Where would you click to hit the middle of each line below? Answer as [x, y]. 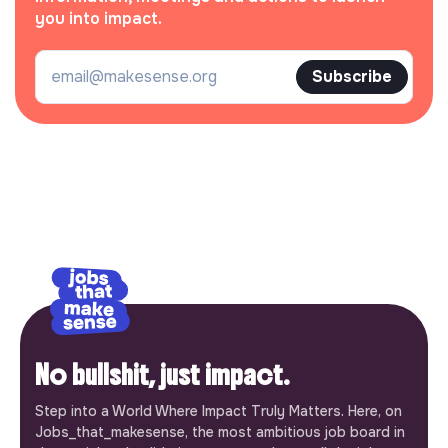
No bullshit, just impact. [162, 374]
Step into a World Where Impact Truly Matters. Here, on [218, 410]
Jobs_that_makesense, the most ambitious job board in [220, 431]
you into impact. [98, 18]
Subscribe [351, 76]
